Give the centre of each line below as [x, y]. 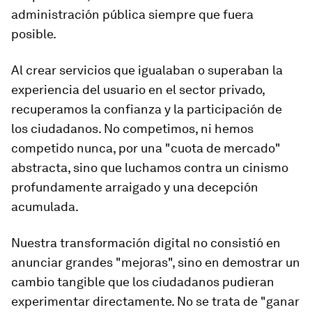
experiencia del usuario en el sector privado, [138, 90]
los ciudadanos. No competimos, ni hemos [132, 129]
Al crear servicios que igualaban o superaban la [147, 70]
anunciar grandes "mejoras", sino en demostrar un [156, 263]
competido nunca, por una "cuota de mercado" [146, 148]
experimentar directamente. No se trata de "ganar [155, 302]
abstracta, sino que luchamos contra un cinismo [150, 168]
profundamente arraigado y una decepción [135, 187]
